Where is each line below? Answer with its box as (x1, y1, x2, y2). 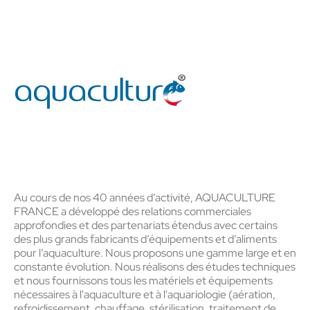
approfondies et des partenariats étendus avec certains (14, 218, 277, 232)
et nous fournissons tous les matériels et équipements (14, 273, 273, 288)
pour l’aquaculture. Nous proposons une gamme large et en (14, 246, 296, 260)
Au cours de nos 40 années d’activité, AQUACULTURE (14, 190, 275, 205)
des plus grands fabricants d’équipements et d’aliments (14, 232, 277, 246)
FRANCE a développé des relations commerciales (14, 204, 251, 219)
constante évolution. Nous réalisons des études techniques (14, 259, 295, 274)
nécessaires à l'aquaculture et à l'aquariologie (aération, (14, 287, 275, 302)
